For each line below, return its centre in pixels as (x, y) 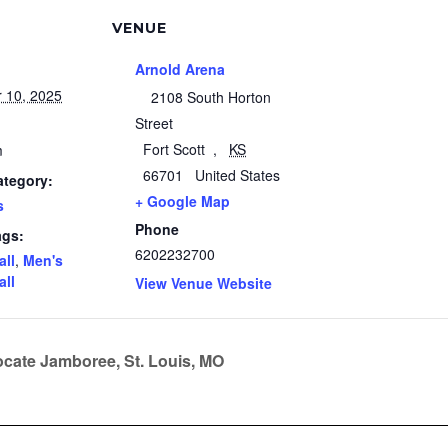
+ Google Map (182, 200)
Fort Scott (174, 148)
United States (237, 174)
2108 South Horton (211, 96)
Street (154, 122)
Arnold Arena (180, 68)
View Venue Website (203, 282)
